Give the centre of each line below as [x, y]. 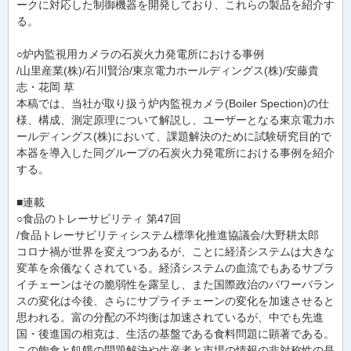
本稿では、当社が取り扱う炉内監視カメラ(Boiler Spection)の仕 [173, 103]
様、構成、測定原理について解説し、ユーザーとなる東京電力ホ [175, 120]
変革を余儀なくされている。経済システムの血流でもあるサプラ [175, 268]
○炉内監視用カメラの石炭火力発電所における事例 [140, 54]
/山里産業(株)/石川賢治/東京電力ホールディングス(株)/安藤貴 [168, 71]
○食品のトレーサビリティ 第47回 [99, 219]
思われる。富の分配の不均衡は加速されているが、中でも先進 [170, 317]
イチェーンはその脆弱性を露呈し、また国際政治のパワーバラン [175, 284]
